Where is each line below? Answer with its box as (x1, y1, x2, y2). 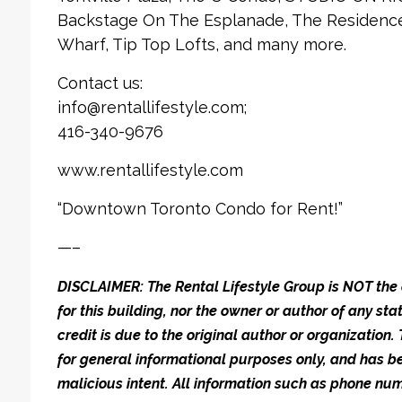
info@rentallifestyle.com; (57, 98, 247, 117)
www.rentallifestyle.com (57, 161, 243, 179)
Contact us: (57, 74, 143, 92)
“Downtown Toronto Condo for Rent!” (57, 199, 343, 218)
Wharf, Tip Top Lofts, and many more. (57, 35, 346, 54)
